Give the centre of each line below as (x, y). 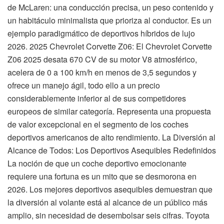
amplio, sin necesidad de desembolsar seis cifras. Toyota (108, 215)
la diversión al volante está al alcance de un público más (107, 202)
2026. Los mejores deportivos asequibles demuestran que (110, 189)
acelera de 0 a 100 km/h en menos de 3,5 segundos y (102, 72)
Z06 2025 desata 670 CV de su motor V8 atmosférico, (102, 59)
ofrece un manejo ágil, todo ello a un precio (84, 85)
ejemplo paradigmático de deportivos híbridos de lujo (101, 33)
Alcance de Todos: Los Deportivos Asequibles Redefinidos (112, 150)
